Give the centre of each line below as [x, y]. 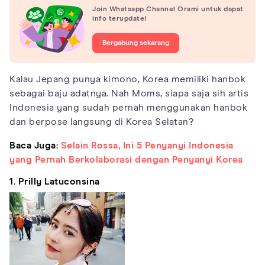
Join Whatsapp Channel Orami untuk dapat [168, 9]
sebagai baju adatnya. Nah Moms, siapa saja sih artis [129, 94]
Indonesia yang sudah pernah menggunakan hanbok [128, 108]
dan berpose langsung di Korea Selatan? [101, 122]
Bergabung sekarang [136, 43]
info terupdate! [120, 19]
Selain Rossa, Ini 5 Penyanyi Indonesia [147, 146]
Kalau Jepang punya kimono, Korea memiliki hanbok [127, 80]
